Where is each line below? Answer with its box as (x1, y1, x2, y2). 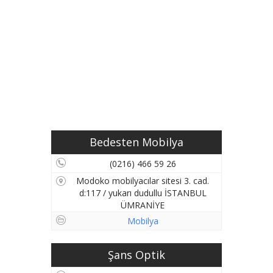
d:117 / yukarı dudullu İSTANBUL (79, 187, 207, 199)
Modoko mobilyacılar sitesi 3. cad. (76, 175, 209, 186)
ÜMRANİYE (121, 199, 165, 211)
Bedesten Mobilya (90, 135, 183, 149)
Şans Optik (108, 247, 165, 262)
